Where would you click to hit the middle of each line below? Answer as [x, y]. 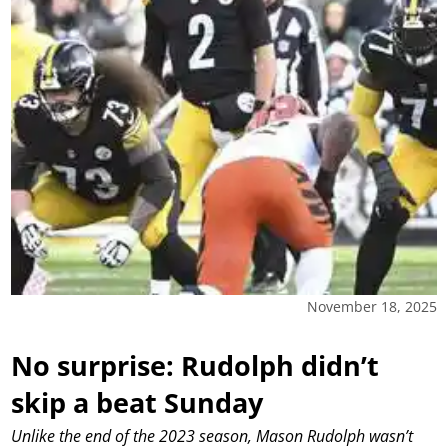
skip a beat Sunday [137, 402]
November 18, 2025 [371, 306]
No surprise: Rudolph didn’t [195, 365]
